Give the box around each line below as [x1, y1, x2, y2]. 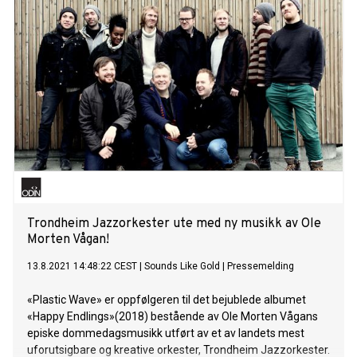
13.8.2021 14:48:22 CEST [27, 261, 137, 273]
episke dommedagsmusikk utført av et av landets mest [27, 327, 304, 340]
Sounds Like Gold [144, 261, 220, 273]
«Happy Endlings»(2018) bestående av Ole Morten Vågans [27, 310, 318, 324]
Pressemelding [227, 261, 294, 273]
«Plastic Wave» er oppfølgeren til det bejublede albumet [27, 293, 306, 307]
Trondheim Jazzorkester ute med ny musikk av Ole [27, 216, 321, 233]
